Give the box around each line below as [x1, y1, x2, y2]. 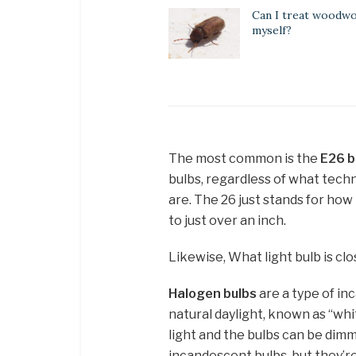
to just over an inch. [168, 213, 286, 229]
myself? [252, 22, 292, 37]
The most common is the [168, 151, 320, 167]
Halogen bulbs [168, 286, 257, 302]
